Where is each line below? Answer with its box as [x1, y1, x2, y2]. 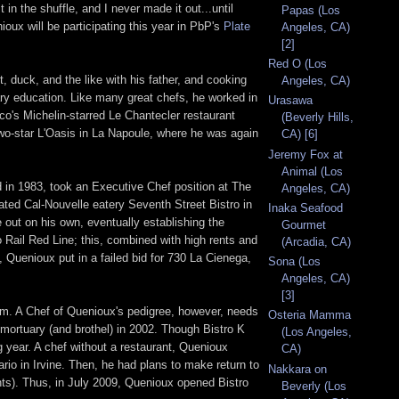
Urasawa [268, 94, 313, 108]
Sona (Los [268, 255, 321, 269]
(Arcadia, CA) [281, 234, 351, 248]
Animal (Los [281, 164, 343, 178]
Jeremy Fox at [268, 147, 343, 161]
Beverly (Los [281, 379, 346, 393]
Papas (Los [281, 3, 340, 17]
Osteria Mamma [268, 308, 351, 322]
